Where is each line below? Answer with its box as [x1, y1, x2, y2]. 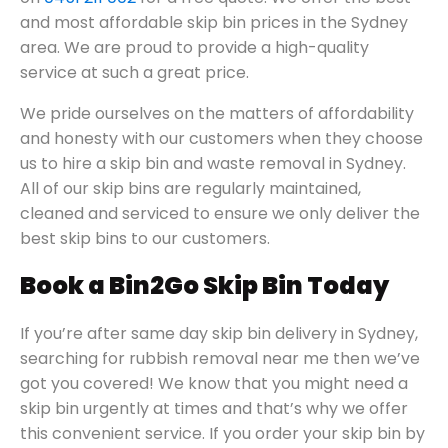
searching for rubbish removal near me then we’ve [20, 347, 420, 371]
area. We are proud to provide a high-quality [20, 36, 369, 60]
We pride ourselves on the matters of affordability [20, 102, 414, 126]
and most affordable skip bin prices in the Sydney [20, 11, 408, 35]
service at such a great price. [20, 61, 249, 85]
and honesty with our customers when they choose [20, 127, 423, 151]
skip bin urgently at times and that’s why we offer [20, 397, 408, 421]
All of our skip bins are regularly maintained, [20, 177, 361, 201]
